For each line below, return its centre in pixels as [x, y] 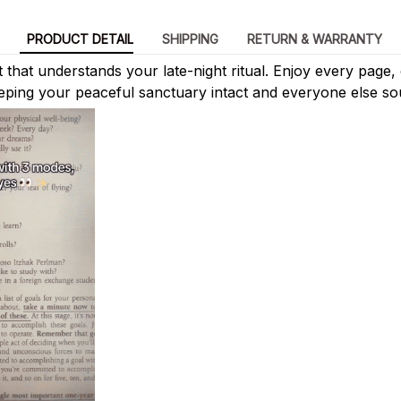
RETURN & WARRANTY [314, 39]
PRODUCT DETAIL [80, 39]
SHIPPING [190, 39]
